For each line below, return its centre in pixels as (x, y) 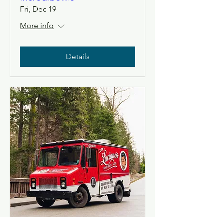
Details (77, 56)
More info (37, 25)
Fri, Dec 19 (38, 9)
